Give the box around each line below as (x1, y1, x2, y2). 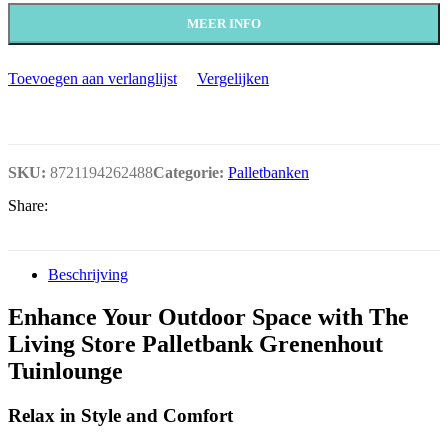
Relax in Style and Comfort (8, 404, 233, 426)
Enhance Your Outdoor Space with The (8, 304, 409, 331)
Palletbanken (228, 164, 309, 182)
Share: (8, 197, 48, 215)
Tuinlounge (8, 358, 123, 385)
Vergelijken (197, 70, 269, 88)
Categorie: (153, 164, 224, 182)
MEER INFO (187, 16, 261, 32)
